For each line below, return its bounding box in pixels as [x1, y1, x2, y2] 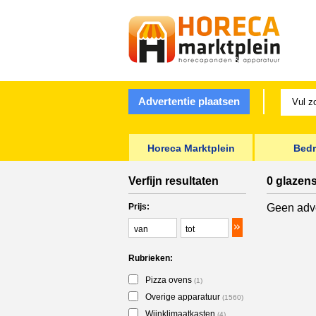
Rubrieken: [128, 253, 173, 263]
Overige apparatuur [145, 292, 220, 302]
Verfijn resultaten [128, 175, 219, 187]
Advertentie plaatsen [138, 95, 240, 107]
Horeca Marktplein [147, 142, 235, 154]
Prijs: [128, 202, 150, 212]
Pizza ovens [145, 275, 192, 285]
